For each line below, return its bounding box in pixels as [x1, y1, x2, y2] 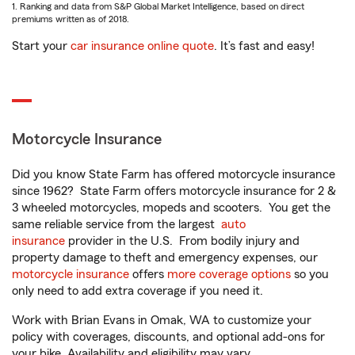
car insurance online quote [71, 40, 214, 52]
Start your [12, 40, 71, 52]
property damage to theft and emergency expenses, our [12, 251, 318, 264]
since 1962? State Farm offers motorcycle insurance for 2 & [12, 185, 336, 197]
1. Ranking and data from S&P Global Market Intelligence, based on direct [12, 2, 304, 11]
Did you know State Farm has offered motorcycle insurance [12, 168, 335, 181]
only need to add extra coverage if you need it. [12, 284, 266, 297]
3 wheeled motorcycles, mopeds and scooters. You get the [12, 201, 330, 214]
